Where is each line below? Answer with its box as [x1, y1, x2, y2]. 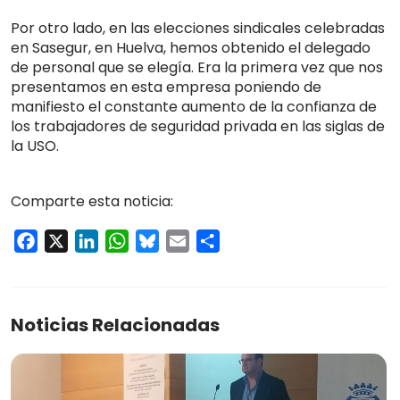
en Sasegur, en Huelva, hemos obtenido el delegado [11, 37, 371, 59]
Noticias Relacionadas [11, 312, 220, 338]
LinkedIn [98, 230, 154, 252]
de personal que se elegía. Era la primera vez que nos [11, 57, 383, 79]
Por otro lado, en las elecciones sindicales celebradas [11, 18, 385, 39]
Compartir [220, 230, 294, 252]
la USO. [11, 136, 59, 157]
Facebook [37, 230, 108, 252]
